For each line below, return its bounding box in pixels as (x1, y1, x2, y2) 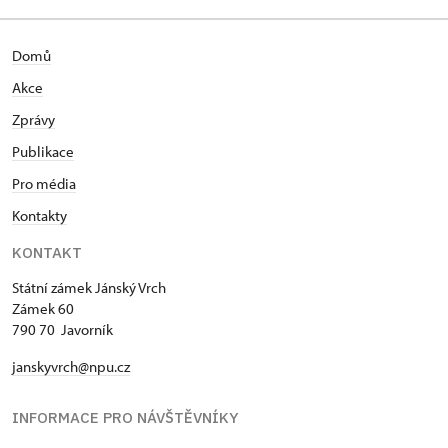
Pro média (12, 173, 76, 193)
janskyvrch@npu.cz (12, 356, 130, 376)
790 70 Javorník (12, 319, 113, 339)
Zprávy (12, 109, 55, 129)
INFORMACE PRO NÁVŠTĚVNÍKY (12, 407, 239, 427)
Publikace (12, 141, 74, 161)
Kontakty (12, 205, 67, 225)
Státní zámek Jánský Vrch (12, 277, 166, 297)
